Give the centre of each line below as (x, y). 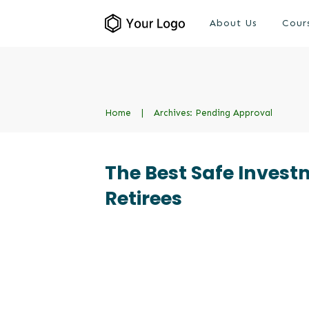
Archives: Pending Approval (213, 113)
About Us (234, 23)
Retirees (143, 198)
